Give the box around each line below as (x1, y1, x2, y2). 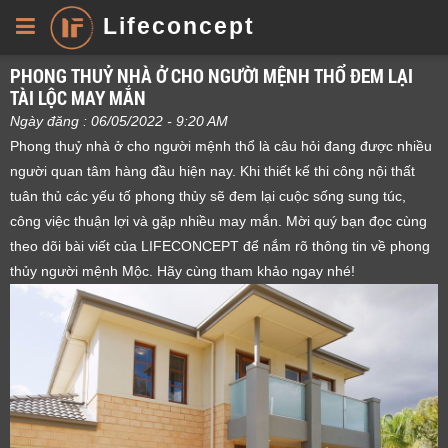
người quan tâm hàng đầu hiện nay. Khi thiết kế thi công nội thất (10, 163, 415, 179)
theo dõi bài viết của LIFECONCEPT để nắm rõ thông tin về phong (10, 238, 430, 254)
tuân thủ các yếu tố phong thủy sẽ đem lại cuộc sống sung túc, (10, 188, 406, 204)
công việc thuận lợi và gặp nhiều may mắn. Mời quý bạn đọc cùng (10, 213, 427, 229)
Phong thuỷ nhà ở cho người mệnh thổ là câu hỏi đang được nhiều (10, 138, 432, 154)
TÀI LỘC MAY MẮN (10, 85, 146, 110)
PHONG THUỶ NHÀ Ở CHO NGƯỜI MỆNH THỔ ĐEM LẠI (10, 63, 413, 88)
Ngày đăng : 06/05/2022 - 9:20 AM (10, 113, 228, 129)
